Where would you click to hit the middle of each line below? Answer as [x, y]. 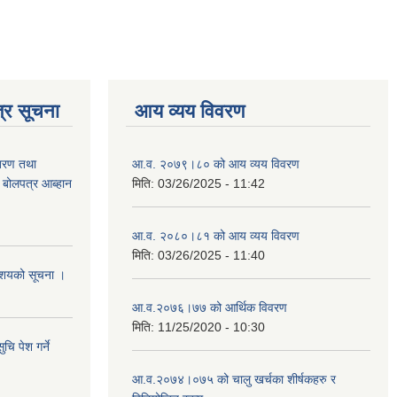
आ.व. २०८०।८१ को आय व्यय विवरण [216, 235]
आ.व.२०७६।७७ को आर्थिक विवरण [210, 307]
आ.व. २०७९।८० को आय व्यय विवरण [216, 163]
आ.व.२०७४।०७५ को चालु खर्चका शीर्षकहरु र [234, 379]
